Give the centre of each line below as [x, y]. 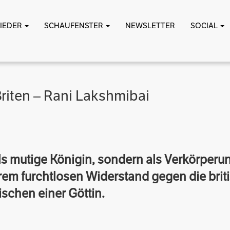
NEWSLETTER [150, 26]
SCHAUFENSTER [74, 26]
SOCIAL [205, 26]
